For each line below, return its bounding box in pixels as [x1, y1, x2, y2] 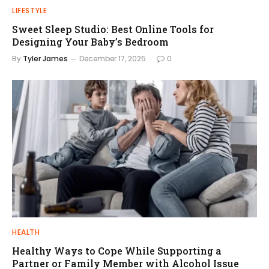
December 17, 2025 [79, 53, 146, 64]
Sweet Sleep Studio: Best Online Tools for [12, 22, 214, 35]
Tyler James [23, 53, 68, 64]
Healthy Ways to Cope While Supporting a [12, 244, 222, 258]
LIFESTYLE [12, 5, 47, 16]
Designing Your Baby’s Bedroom [12, 35, 169, 48]
